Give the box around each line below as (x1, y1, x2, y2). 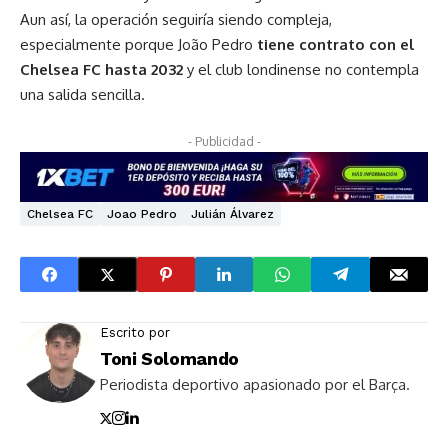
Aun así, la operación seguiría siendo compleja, (20, 9, 332, 29)
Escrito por (100, 325, 170, 341)
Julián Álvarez (191, 207, 274, 222)
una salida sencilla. (20, 84, 145, 104)
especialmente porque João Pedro (20, 34, 257, 54)
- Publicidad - (187, 133, 261, 149)
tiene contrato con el (257, 34, 414, 54)
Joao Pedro (107, 207, 177, 222)
